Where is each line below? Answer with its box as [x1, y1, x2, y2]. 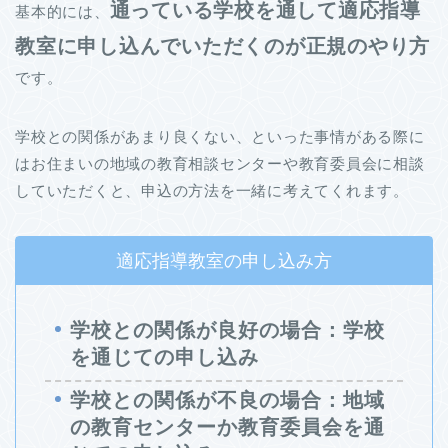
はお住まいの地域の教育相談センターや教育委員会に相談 [15, 154, 425, 172]
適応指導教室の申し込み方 [116, 250, 332, 271]
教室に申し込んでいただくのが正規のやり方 [15, 34, 431, 57]
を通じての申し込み [70, 345, 259, 368]
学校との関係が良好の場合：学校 [70, 318, 385, 341]
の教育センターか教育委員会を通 [70, 416, 385, 439]
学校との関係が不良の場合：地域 [70, 389, 385, 412]
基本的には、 [15, 2, 110, 20]
